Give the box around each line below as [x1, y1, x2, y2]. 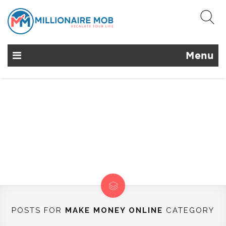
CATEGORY [163, 205, 214, 215]
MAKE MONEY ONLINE [65, 205, 163, 215]
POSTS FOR [12, 205, 65, 215]
